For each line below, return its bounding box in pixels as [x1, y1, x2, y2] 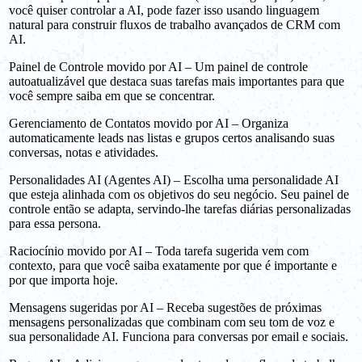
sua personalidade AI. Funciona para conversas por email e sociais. [9, 329, 348, 343]
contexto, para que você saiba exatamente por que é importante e [9, 258, 337, 272]
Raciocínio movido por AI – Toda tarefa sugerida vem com [9, 243, 309, 258]
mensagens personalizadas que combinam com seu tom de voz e [9, 314, 335, 329]
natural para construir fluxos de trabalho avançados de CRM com [9, 17, 340, 32]
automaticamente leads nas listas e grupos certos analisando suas [9, 130, 335, 145]
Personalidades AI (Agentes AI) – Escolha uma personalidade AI [9, 172, 339, 187]
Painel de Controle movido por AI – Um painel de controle [9, 59, 308, 74]
